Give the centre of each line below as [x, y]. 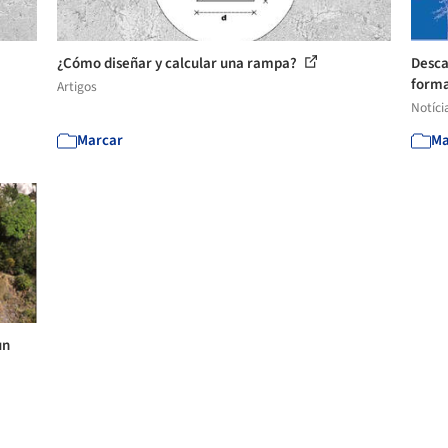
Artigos [77, 86]
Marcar [100, 140]
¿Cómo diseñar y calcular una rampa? [179, 63]
